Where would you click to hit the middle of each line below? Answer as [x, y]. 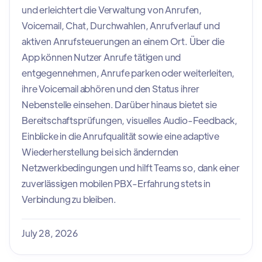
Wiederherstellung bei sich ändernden [100, 151]
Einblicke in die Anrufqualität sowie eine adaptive [120, 136]
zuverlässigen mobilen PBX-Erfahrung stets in [116, 183]
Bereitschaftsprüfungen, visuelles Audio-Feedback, [130, 120]
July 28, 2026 [50, 233]
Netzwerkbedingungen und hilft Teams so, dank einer [131, 167]
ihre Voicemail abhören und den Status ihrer [111, 88]
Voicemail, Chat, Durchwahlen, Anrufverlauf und [121, 25]
